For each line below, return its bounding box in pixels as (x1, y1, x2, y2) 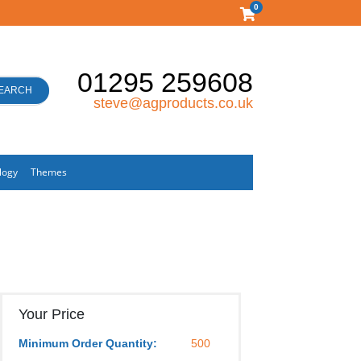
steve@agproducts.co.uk (93, 95, 253, 111)
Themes (31, 165, 68, 179)
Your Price (18, 306, 85, 322)
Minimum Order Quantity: (18, 337, 157, 350)
